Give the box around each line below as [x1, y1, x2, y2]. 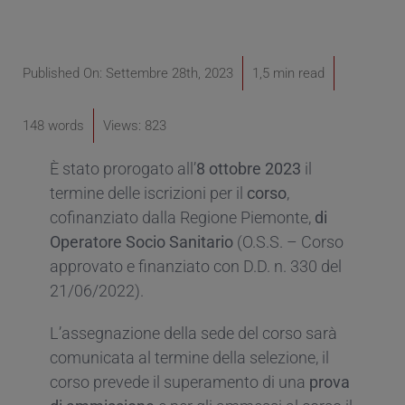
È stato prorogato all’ [49, 158, 196, 178]
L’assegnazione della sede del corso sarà [49, 323, 337, 343]
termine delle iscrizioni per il [49, 183, 247, 202]
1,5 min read [252, 64, 325, 81]
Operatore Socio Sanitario [49, 231, 233, 251]
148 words [23, 117, 84, 134]
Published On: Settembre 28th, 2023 [23, 64, 233, 81]
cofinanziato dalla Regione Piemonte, [49, 207, 315, 227]
